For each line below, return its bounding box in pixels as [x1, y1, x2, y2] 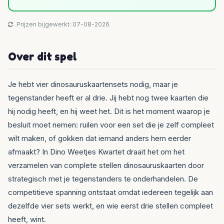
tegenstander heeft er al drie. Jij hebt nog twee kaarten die [8, 93, 208, 103]
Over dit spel [8, 49, 77, 63]
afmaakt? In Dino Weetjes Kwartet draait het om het [8, 147, 184, 157]
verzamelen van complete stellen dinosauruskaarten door [8, 160, 204, 170]
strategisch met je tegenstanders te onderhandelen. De [8, 174, 198, 184]
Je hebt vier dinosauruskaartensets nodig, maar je [8, 79, 178, 89]
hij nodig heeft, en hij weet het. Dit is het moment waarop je [8, 106, 210, 116]
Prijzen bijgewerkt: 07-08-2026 [15, 20, 109, 28]
